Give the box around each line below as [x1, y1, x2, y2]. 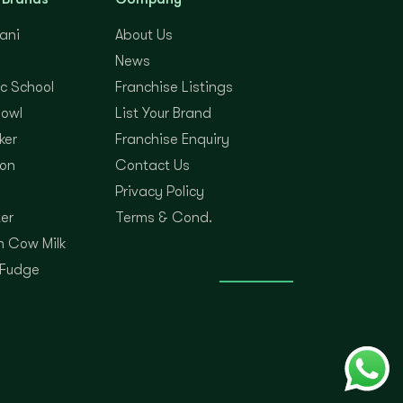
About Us [115, 26, 173, 43]
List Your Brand [115, 104, 211, 121]
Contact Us [115, 157, 190, 174]
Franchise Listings [115, 78, 233, 95]
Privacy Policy [115, 183, 204, 200]
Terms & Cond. [115, 209, 212, 226]
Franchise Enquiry [115, 130, 229, 148]
